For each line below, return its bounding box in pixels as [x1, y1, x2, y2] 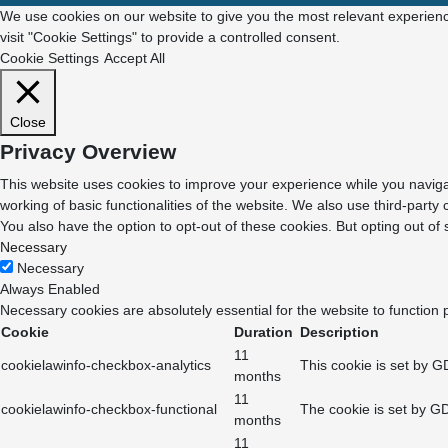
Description [300, 323, 379, 340]
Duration [234, 323, 293, 340]
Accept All [104, 49, 165, 66]
